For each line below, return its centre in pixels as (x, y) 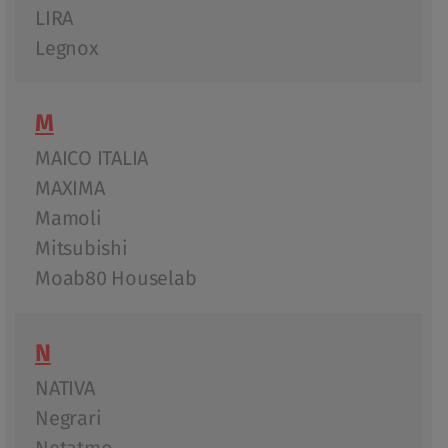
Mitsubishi (81, 248)
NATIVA (65, 388)
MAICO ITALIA (91, 158)
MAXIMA (70, 188)
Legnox (67, 48)
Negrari (68, 418)
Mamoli (68, 218)
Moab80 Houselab (116, 278)
